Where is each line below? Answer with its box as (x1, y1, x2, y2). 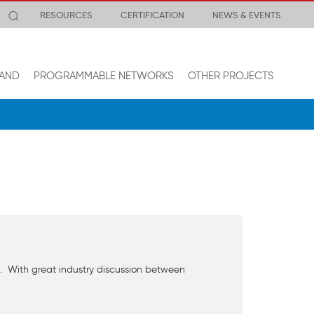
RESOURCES (40, 9, 93, 20)
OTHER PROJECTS (188, 69, 274, 82)
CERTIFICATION (121, 9, 184, 20)
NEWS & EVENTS (212, 9, 281, 20)
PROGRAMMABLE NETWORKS (34, 69, 174, 82)
